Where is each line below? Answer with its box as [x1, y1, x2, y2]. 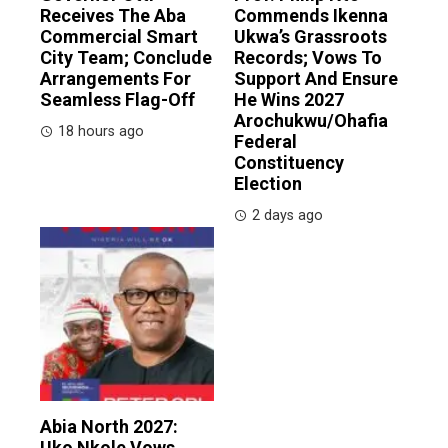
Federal [234, 130, 297, 152]
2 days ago [252, 206, 323, 224]
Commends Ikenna [234, 4, 388, 26]
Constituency [234, 151, 344, 173]
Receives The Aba [40, 4, 186, 26]
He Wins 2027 [234, 88, 344, 110]
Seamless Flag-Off [40, 88, 195, 110]
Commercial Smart [40, 25, 198, 47]
